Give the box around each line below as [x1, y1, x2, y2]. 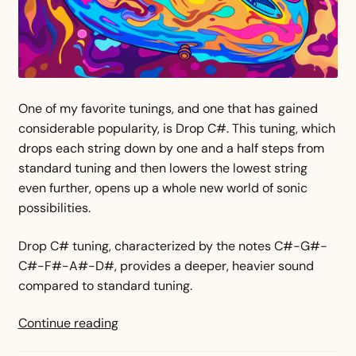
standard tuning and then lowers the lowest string [17, 160, 308, 177]
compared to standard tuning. [17, 277, 195, 294]
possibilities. [17, 199, 91, 217]
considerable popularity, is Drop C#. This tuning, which [17, 120, 335, 137]
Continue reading [17, 315, 118, 332]
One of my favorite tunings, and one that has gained [17, 100, 318, 118]
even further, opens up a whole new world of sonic [17, 180, 308, 197]
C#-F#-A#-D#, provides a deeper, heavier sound [17, 257, 314, 274]
